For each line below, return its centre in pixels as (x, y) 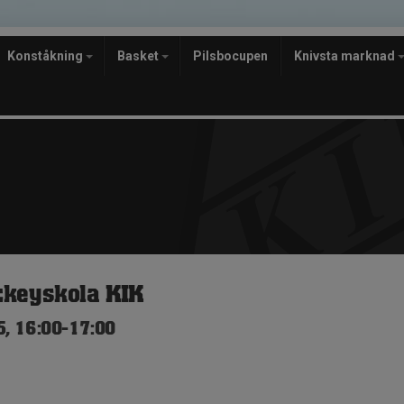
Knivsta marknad (346, 56)
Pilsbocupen (230, 56)
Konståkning (46, 56)
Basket (139, 56)
